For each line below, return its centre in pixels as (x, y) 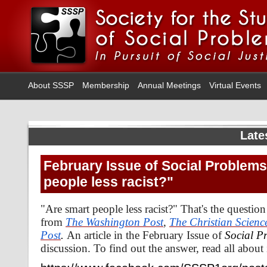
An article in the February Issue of (146, 235)
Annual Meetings (169, 85)
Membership (106, 85)
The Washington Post (114, 222)
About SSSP (51, 85)
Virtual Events (235, 85)
